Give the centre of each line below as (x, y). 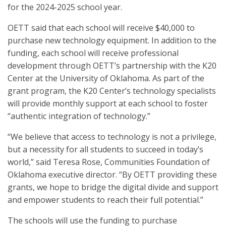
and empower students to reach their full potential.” (105, 200)
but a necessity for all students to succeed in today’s (105, 149)
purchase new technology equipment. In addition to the (112, 40)
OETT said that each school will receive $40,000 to (101, 28)
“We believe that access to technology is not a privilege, (112, 137)
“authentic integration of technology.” (79, 116)
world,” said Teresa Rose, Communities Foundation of (109, 162)
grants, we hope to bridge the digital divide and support (113, 187)
